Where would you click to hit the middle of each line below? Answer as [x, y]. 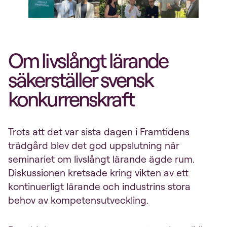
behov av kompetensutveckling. [78, 200]
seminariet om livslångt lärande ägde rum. [101, 159]
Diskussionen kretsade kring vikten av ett [98, 173]
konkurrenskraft [71, 99]
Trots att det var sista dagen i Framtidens [99, 132]
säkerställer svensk [81, 80]
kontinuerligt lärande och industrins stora [99, 187]
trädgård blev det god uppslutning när [94, 146]
